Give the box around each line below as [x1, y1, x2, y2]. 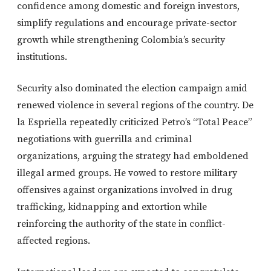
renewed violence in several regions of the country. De [17, 99, 253, 112]
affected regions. [17, 235, 90, 247]
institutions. [17, 51, 67, 64]
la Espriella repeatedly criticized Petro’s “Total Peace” [17, 116, 252, 129]
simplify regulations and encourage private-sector [17, 17, 237, 30]
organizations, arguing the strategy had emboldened [17, 150, 249, 163]
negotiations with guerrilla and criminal [17, 133, 192, 146]
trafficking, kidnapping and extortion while [17, 201, 207, 214]
